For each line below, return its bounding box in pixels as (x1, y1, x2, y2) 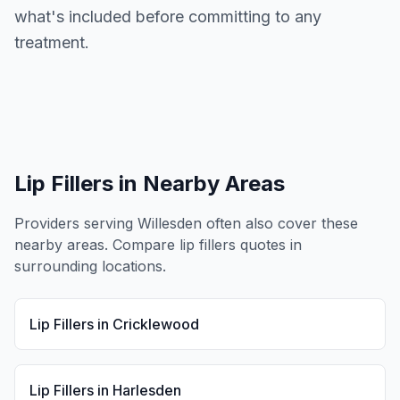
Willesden (137, 214, 202, 232)
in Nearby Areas (113, 171, 285, 196)
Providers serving (14, 214, 137, 232)
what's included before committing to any (14, 7, 321, 26)
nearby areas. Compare (14, 236, 179, 254)
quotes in (236, 236, 302, 254)
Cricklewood (112, 315, 199, 333)
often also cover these (202, 214, 358, 232)
